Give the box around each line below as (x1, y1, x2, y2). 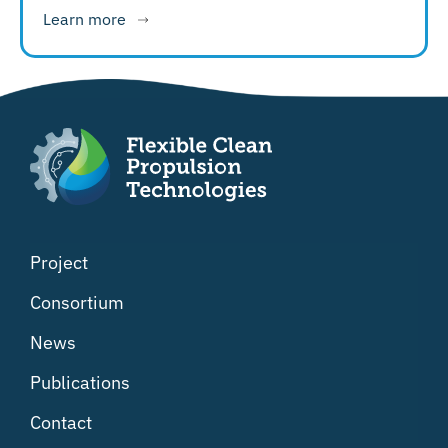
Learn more (43, 8, 126, 29)
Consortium (30, 290, 124, 314)
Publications (30, 370, 130, 394)
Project (30, 250, 88, 274)
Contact (30, 410, 92, 434)
